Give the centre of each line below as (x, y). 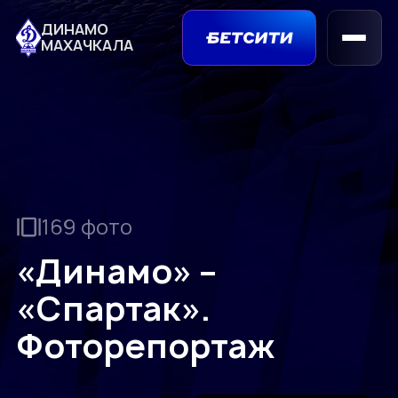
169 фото (88, 227)
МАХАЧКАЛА (87, 46)
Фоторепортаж (146, 345)
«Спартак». (114, 308)
